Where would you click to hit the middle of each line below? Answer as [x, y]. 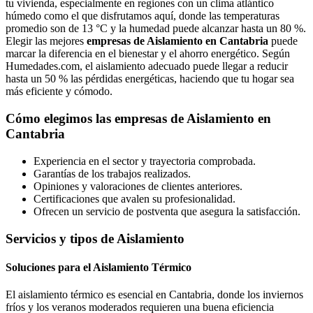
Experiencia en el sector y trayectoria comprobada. [145, 161]
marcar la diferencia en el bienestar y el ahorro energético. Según [148, 54]
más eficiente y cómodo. [59, 92]
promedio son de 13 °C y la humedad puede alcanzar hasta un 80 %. [156, 29]
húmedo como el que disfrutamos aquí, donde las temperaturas [143, 16]
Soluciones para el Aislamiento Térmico [99, 267]
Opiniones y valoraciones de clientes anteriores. [138, 186]
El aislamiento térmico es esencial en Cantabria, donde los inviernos [154, 295]
